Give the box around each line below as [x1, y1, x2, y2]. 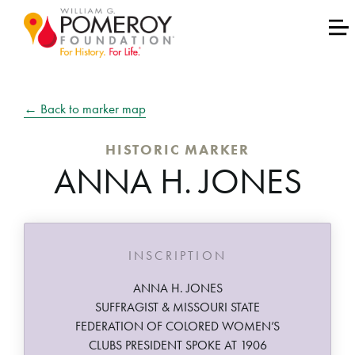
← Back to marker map [24, 100, 146, 117]
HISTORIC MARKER [105, 140, 250, 158]
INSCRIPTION [128, 247, 227, 264]
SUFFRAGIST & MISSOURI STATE [95, 299, 260, 315]
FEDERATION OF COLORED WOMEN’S [75, 318, 280, 334]
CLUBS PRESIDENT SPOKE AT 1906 [88, 337, 267, 353]
